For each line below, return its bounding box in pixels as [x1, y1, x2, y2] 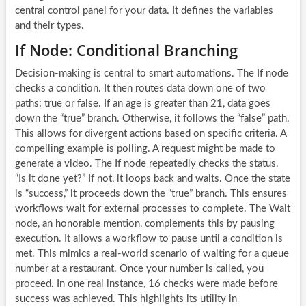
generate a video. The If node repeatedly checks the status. [14, 158, 279, 169]
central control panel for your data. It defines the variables [14, 5, 273, 16]
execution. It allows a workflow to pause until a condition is [14, 233, 283, 244]
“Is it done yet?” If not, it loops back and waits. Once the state [14, 173, 290, 184]
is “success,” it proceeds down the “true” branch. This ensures [14, 188, 287, 199]
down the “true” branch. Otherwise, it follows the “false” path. [14, 113, 290, 124]
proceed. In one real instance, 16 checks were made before [14, 278, 278, 289]
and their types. [14, 20, 84, 31]
